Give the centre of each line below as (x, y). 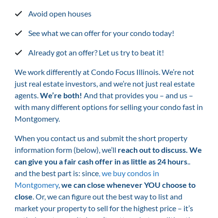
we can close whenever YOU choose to (128, 184)
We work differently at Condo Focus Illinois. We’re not (104, 72)
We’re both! (61, 95)
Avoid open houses (60, 13)
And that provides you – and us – (138, 95)
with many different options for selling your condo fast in (109, 107)
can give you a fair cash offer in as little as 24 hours (101, 161)
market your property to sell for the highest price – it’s (104, 208)
